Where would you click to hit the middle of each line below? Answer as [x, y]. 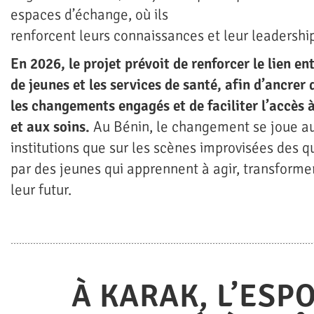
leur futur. [41, 190]
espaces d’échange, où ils [89, 15]
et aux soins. [52, 127]
